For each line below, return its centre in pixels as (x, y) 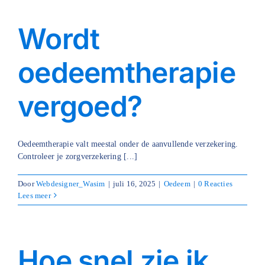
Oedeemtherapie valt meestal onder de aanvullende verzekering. (128, 144)
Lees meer (34, 195)
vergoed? (80, 106)
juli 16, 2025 (134, 183)
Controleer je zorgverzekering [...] (78, 156)
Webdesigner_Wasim (71, 183)
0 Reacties (216, 183)
